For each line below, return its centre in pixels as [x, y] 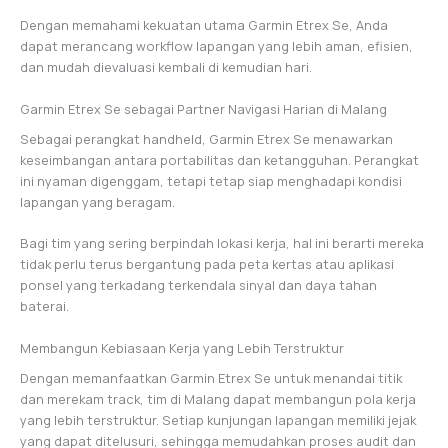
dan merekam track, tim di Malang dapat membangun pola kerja [218, 398]
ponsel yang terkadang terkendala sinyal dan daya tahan [198, 285]
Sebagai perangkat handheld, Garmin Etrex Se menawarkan [206, 138]
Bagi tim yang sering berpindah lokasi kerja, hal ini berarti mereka [222, 243]
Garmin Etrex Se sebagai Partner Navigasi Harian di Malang [203, 108]
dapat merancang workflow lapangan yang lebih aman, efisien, [216, 46]
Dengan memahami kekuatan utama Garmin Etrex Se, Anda [204, 25]
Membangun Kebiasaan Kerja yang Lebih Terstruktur [182, 347]
